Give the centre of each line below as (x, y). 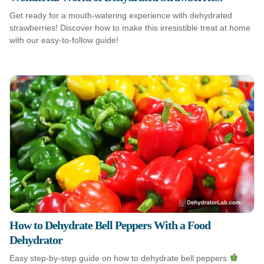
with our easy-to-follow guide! (64, 40)
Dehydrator (36, 240)
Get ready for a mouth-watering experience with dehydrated (121, 15)
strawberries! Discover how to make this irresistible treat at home (130, 27)
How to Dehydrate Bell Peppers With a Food (110, 225)
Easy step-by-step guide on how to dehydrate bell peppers (119, 258)
